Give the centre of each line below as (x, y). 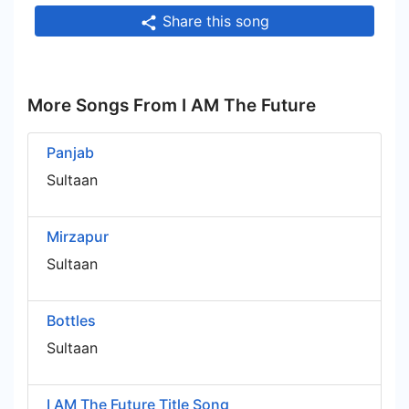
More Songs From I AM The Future (172, 105)
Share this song (214, 21)
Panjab (70, 152)
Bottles (71, 320)
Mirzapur (78, 236)
